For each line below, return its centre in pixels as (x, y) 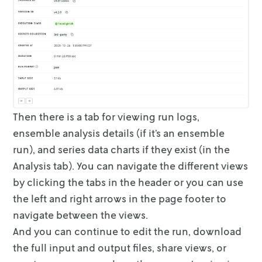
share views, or (192, 248)
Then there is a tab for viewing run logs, (106, 117)
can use (225, 182)
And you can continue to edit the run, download (127, 231)
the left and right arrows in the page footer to (120, 199)
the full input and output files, (84, 248)
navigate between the (65, 215)
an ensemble (194, 133)
